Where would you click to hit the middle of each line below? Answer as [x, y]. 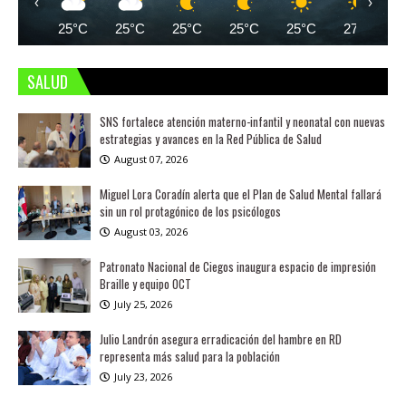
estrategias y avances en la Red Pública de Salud [211, 139]
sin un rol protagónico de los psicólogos [190, 211]
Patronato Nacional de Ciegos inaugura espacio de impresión [238, 266]
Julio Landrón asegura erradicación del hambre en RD [221, 339]
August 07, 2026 [151, 159]
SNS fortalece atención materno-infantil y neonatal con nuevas [242, 121]
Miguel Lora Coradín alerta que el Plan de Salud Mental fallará [241, 194]
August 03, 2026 [151, 232]
